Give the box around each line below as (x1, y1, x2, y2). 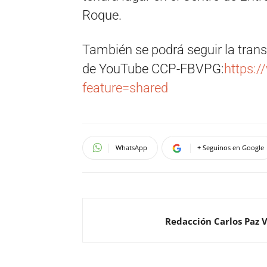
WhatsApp (116, 142, 147, 152)
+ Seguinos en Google (197, 142, 264, 152)
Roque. (82, 7, 122, 23)
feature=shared (82, 80, 168, 95)
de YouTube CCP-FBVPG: (82, 61, 224, 76)
